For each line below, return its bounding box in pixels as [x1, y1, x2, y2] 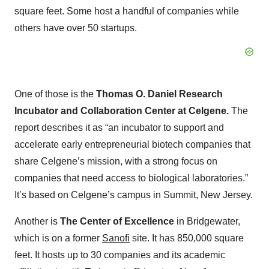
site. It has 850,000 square [132, 233, 244, 244]
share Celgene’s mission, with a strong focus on [14, 156, 217, 167]
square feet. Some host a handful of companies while [14, 6, 239, 17]
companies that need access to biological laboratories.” [14, 173, 248, 184]
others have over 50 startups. [14, 23, 137, 34]
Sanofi [102, 233, 130, 244]
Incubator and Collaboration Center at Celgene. [14, 106, 229, 116]
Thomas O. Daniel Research [96, 89, 223, 100]
